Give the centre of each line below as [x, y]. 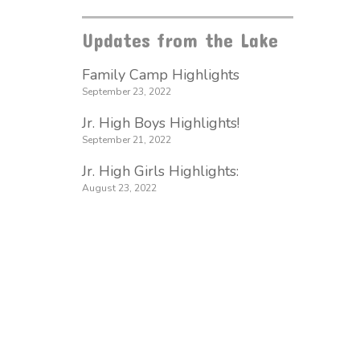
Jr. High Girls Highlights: [160, 172]
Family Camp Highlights [161, 75]
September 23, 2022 [127, 92]
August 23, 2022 [119, 188]
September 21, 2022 [127, 140]
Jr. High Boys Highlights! [161, 123]
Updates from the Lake [180, 41]
